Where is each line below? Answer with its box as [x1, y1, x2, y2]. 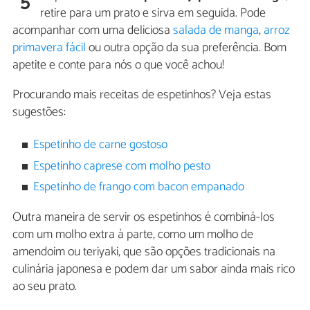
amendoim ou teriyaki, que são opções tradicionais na [12, 241, 275, 262]
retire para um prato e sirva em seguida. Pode [40, 2, 266, 24]
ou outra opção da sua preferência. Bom [86, 37, 286, 58]
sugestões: [12, 101, 66, 122]
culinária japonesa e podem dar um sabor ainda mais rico [12, 258, 295, 280]
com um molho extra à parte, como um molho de [12, 224, 253, 245]
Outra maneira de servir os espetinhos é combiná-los [12, 206, 275, 228]
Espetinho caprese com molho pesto [33, 156, 211, 176]
